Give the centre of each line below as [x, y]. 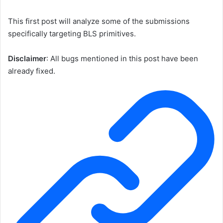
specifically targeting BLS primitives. [72, 34]
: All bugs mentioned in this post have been [122, 59]
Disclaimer [27, 59]
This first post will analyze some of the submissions [99, 21]
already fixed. [32, 71]
